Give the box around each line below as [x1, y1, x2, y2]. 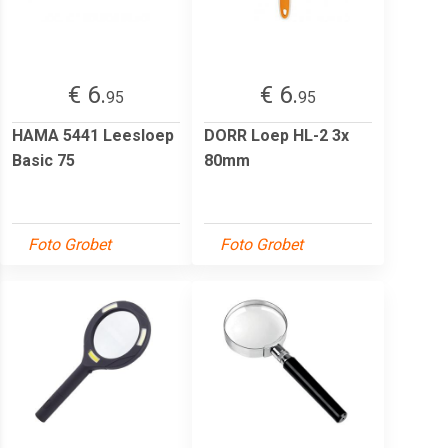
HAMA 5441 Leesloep [12, 125, 174, 145]
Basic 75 [12, 150, 75, 170]
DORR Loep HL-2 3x [204, 125, 349, 145]
